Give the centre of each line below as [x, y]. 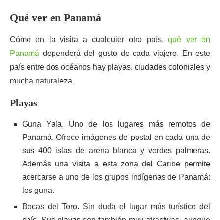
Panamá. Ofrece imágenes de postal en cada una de [116, 137]
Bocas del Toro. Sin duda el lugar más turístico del [116, 206]
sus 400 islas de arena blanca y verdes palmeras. [116, 151]
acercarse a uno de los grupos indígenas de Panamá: [116, 177]
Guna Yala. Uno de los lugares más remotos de [116, 124]
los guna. [38, 190]
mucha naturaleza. [42, 81]
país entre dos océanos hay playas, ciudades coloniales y [110, 67]
